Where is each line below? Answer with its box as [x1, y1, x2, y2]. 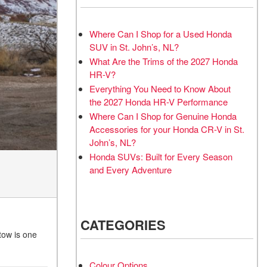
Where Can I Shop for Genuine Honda [89, 110, 237, 122]
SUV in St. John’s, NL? [89, 41, 179, 53]
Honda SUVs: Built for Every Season [89, 150, 232, 163]
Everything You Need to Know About [89, 82, 231, 95]
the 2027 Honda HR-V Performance [89, 95, 228, 108]
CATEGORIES [80, 215, 166, 234]
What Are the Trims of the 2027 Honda [89, 55, 238, 67]
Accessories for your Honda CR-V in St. [89, 123, 244, 135]
